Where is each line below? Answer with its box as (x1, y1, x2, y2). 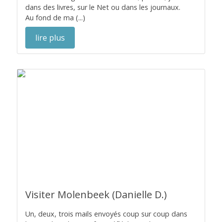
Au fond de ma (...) (25, 13, 85, 22)
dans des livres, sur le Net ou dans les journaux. (25, 2, 180, 12)
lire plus (35, 32, 65, 43)
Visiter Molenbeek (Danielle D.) (25, 188, 167, 201)
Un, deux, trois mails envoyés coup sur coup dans (25, 209, 187, 219)
